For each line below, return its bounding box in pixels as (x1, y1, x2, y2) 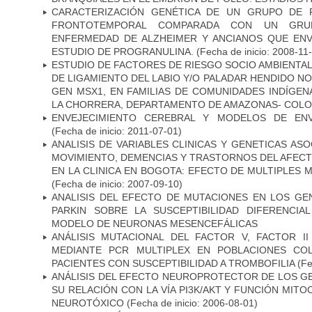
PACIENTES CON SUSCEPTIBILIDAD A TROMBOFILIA (52, 257, 295, 269)
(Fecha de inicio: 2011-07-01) (52, 125, 182, 136)
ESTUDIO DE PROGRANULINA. (52, 45, 194, 57)
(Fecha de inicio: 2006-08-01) (124, 297, 258, 309)
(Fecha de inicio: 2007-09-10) (52, 178, 182, 189)
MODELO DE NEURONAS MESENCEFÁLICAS (52, 217, 258, 229)
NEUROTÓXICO (52, 297, 124, 309)
